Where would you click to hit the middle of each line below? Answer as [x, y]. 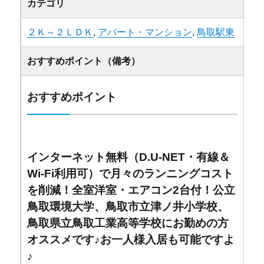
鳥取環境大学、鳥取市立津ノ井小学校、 [128, 206]
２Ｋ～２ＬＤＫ [60, 32]
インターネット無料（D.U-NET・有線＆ [129, 157]
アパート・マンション [145, 32]
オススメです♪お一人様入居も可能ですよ [131, 239]
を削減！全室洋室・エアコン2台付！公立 [131, 190]
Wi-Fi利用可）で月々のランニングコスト [131, 173]
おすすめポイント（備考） [84, 61]
